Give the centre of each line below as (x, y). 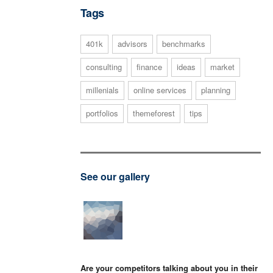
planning (216, 90)
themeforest (154, 113)
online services (160, 90)
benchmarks (184, 43)
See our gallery (115, 176)
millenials (102, 90)
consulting (104, 66)
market (222, 66)
